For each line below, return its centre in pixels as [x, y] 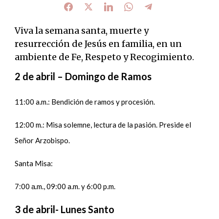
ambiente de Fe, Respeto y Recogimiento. [105, 57]
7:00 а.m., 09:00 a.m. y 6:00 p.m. [66, 186]
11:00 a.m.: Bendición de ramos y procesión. [86, 101]
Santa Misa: [35, 163]
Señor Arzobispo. [43, 140]
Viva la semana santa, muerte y [82, 30]
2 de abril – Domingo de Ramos [83, 76]
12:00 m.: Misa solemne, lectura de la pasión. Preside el [103, 124]
